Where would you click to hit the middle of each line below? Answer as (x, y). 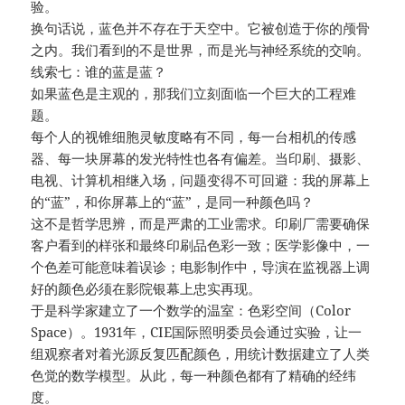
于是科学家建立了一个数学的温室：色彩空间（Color (191, 311)
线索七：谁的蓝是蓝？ (99, 72)
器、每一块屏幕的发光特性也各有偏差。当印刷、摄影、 (201, 159)
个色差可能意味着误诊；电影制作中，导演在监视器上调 (201, 267)
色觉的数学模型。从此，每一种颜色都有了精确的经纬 (194, 376)
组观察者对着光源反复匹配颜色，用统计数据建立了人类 (201, 354)
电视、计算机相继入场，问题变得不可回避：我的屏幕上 (201, 180)
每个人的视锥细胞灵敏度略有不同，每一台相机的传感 (194, 137)
